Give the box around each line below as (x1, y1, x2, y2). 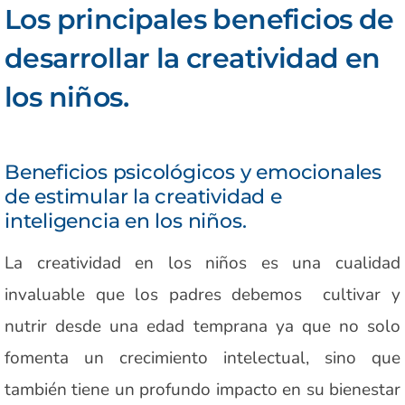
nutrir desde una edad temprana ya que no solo (5, 314, 400, 338)
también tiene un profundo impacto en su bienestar (5, 377, 400, 401)
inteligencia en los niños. (5, 208, 247, 233)
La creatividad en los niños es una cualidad (5, 250, 400, 275)
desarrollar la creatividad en (5, 41, 381, 75)
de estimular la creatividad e (5, 184, 282, 209)
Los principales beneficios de (5, 2, 394, 36)
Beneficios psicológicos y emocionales (5, 159, 381, 184)
